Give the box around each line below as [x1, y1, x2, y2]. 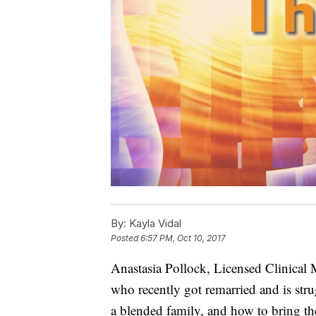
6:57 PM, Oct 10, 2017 [140, 232, 226, 243]
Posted [111, 232, 140, 243]
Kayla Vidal [126, 216, 181, 230]
